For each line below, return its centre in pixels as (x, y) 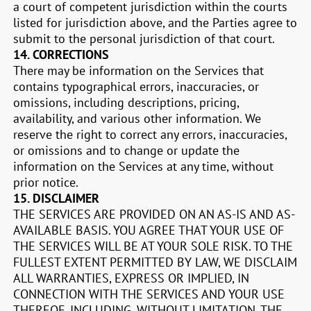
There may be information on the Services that (139, 70)
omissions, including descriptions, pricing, (126, 102)
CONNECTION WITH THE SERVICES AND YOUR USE (149, 294)
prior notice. (46, 182)
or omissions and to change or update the (127, 150)
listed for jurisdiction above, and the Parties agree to (155, 23)
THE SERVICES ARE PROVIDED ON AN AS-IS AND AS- (154, 214)
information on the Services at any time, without (144, 166)
